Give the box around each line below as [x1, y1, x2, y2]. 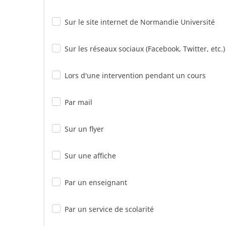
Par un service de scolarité [65, 204, 154, 214]
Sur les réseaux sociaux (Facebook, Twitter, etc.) [65, 44, 225, 53]
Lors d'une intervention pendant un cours [65, 71, 206, 80]
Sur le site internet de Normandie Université [65, 17, 215, 27]
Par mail [65, 97, 92, 107]
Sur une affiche [65, 151, 116, 160]
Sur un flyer [65, 124, 104, 134]
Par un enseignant [65, 178, 127, 187]
